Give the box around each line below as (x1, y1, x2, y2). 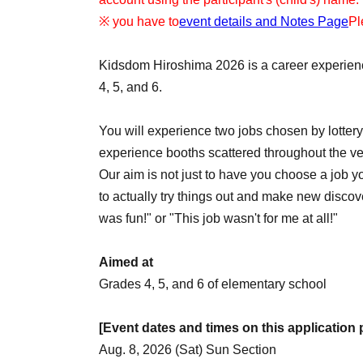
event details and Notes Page (179, 15, 348, 29)
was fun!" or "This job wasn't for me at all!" (99, 211, 338, 226)
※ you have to (99, 15, 179, 29)
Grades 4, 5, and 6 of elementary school (99, 277, 327, 292)
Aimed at (99, 255, 153, 270)
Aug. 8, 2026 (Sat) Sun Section (99, 343, 276, 357)
